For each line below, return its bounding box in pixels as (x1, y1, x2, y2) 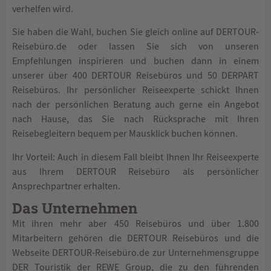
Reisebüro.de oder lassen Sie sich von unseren (12, 41, 259, 53)
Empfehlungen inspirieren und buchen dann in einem (12, 55, 259, 68)
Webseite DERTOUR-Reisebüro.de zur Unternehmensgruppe (12, 246, 259, 259)
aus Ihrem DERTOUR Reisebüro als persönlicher (12, 165, 259, 178)
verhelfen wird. (12, 2, 73, 15)
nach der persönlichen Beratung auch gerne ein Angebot (12, 99, 259, 111)
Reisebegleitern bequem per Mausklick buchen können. (12, 128, 238, 140)
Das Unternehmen (12, 201, 137, 217)
